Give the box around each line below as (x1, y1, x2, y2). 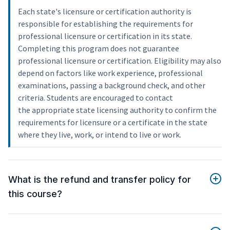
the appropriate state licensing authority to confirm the (18, 105, 217, 116)
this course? (8, 188, 62, 200)
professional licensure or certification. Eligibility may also (18, 55, 221, 66)
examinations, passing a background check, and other (18, 80, 205, 91)
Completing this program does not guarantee (18, 43, 179, 54)
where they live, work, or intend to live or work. (18, 129, 183, 140)
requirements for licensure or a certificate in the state (18, 117, 207, 128)
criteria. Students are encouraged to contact (18, 92, 173, 103)
